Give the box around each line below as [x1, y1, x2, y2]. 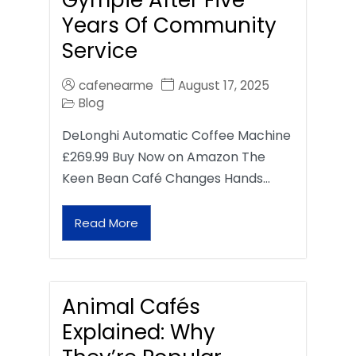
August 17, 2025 [178, 77, 269, 95]
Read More [75, 215, 138, 232]
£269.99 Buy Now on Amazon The [62, 148, 265, 167]
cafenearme [79, 77, 153, 95]
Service [62, 37, 137, 66]
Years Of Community [62, 11, 277, 41]
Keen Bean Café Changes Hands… [62, 169, 270, 188]
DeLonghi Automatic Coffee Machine [62, 126, 291, 145]
